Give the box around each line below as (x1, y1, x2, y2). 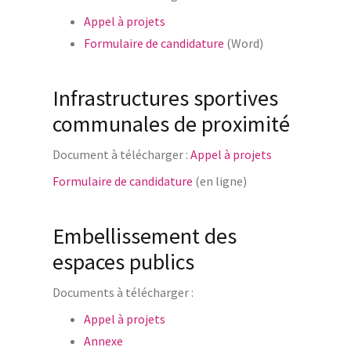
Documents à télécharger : (52, 284, 194, 300)
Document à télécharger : (52, 146, 190, 162)
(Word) (223, 34, 263, 51)
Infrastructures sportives (52, 83, 278, 112)
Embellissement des (52, 221, 237, 250)
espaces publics (52, 247, 194, 276)
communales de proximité (52, 109, 290, 138)
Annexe (83, 332, 123, 349)
